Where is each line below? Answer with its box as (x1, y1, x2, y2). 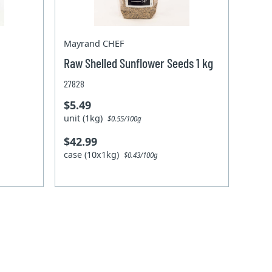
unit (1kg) (64, 112, 108, 124)
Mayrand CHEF (64, 37, 124, 49)
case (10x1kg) (64, 148, 124, 160)
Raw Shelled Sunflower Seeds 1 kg (64, 54, 214, 70)
